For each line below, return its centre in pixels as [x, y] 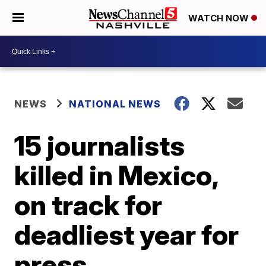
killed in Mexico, [116, 175]
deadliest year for [127, 235]
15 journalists [100, 145]
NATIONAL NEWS [115, 104]
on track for [88, 205]
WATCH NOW [220, 18]
